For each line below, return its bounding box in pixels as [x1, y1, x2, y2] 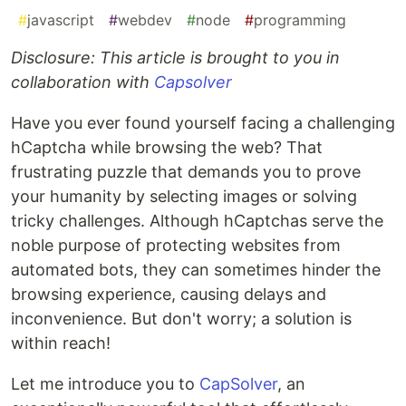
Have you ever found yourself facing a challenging [11, 113, 395, 133]
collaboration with [11, 72, 154, 92]
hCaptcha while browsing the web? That [11, 138, 323, 158]
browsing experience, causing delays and [11, 285, 326, 304]
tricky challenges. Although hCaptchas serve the [11, 211, 383, 231]
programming [254, 11, 346, 30]
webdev [118, 11, 172, 30]
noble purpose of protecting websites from [11, 236, 341, 256]
